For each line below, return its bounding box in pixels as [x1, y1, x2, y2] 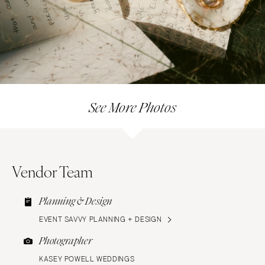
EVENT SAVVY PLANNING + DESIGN [39, 215, 162, 224]
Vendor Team [12, 160, 93, 182]
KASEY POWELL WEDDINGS [39, 254, 135, 263]
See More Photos [89, 98, 176, 117]
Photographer [39, 234, 92, 248]
